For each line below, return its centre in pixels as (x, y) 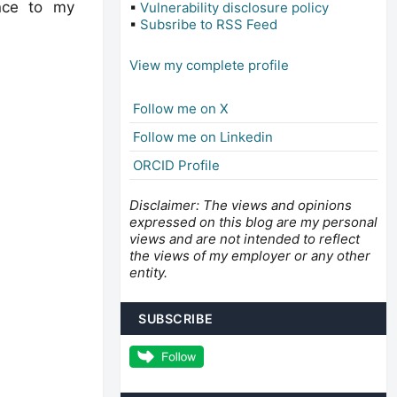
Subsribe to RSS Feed (209, 25)
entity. (148, 272)
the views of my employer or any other (250, 255)
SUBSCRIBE (176, 318)
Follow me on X (181, 108)
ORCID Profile (176, 165)
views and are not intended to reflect (245, 238)
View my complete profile (209, 65)
